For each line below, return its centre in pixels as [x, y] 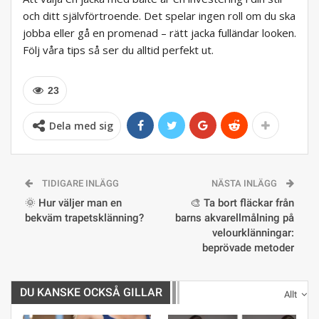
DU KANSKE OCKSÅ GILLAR [91, 293]
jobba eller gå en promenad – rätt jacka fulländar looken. [159, 33]
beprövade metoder [248, 248]
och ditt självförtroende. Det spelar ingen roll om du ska [159, 16]
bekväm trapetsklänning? [84, 218]
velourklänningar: [253, 233]
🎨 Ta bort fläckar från [242, 203]
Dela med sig [81, 126]
